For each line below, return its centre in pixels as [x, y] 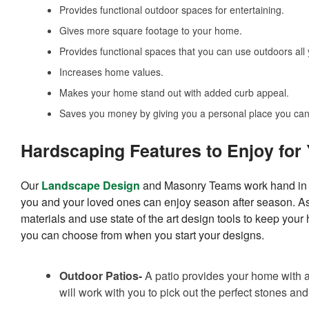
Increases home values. [111, 72]
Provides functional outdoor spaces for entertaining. [172, 10]
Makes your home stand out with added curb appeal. [174, 93]
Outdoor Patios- [101, 276]
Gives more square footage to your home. [151, 31]
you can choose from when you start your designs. [142, 235]
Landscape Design [91, 186]
